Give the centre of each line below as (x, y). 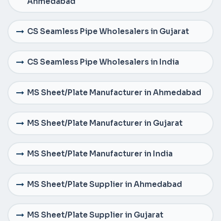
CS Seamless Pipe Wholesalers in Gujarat (108, 32)
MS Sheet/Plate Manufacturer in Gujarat (105, 123)
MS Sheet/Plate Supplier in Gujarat (95, 215)
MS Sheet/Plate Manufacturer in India (100, 154)
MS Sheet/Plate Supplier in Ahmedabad (105, 184)
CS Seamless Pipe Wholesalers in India (103, 62)
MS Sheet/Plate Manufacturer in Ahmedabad (114, 93)
